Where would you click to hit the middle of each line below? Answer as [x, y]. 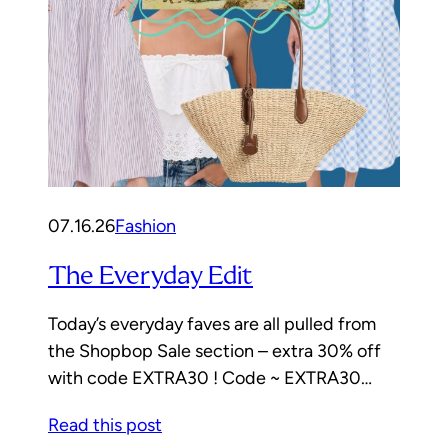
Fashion [145, 225]
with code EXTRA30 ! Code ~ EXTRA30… [210, 378]
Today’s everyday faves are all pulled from [212, 324]
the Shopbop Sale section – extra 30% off [214, 351]
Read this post [105, 425]
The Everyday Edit [150, 275]
